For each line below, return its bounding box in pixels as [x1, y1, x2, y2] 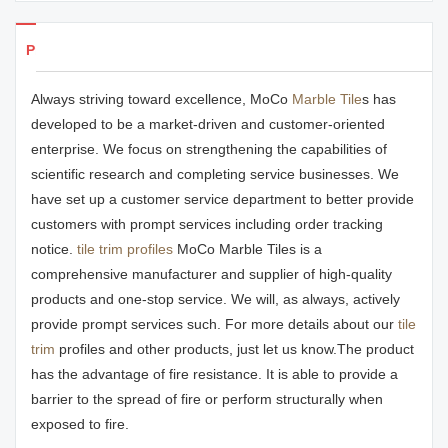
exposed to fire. [31, 416, 129, 432]
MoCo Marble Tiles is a [173, 241, 322, 257]
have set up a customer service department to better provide [31, 191, 414, 207]
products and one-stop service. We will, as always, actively [31, 291, 400, 307]
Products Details [26, 42, 139, 58]
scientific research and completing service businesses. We [31, 166, 399, 182]
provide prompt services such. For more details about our [31, 316, 398, 332]
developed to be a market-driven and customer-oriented [31, 116, 385, 132]
